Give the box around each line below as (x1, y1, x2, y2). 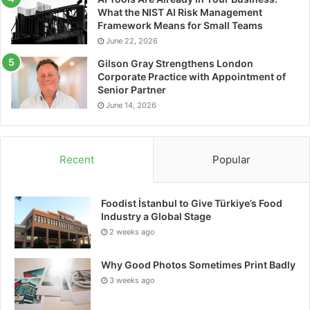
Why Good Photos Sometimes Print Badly (101, 259, 295, 271)
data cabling (67, 18, 111, 28)
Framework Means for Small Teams (98, 19, 263, 31)
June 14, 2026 (106, 100, 156, 110)
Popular (212, 153, 250, 166)
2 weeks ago (109, 227, 155, 237)
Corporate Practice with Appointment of (98, 71, 286, 82)
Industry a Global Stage (101, 210, 211, 222)
